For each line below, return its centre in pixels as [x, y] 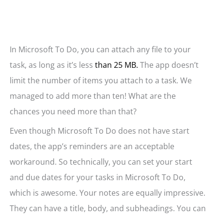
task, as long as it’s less [51, 65]
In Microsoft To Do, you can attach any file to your [100, 50]
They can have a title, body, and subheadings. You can [108, 209]
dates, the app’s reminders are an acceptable [92, 147]
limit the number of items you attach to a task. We [101, 81]
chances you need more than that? [73, 112]
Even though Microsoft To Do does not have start [100, 131]
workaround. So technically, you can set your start [101, 162]
